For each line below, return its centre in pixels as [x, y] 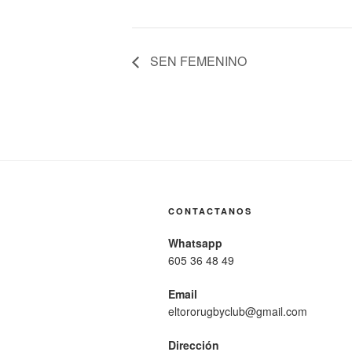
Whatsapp [195, 242]
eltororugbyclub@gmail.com [238, 311]
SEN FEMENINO [197, 60]
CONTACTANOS [210, 211]
